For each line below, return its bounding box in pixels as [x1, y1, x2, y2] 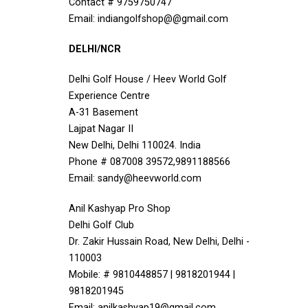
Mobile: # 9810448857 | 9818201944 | [69, 269, 235, 280]
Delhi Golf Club [69, 219, 134, 231]
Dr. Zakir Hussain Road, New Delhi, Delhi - [69, 236, 250, 247]
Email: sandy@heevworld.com [69, 173, 201, 184]
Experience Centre [69, 90, 150, 102]
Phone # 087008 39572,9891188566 [69, 156, 230, 168]
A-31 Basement [69, 107, 138, 118]
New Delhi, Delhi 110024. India [69, 140, 201, 151]
